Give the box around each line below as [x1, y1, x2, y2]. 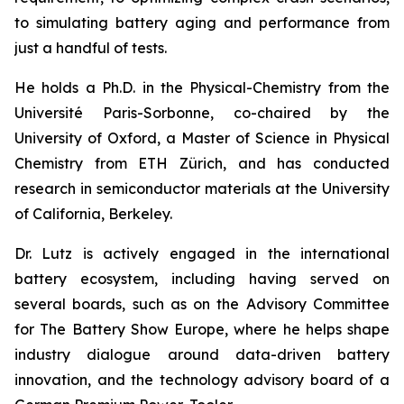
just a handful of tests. [14, 39, 167, 58]
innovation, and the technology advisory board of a [14, 371, 390, 390]
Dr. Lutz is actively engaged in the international [14, 244, 390, 263]
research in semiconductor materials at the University [14, 179, 390, 198]
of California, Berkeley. [14, 205, 172, 224]
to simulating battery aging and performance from [14, 14, 390, 32]
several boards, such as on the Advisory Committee [14, 295, 390, 314]
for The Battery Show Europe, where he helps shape [14, 320, 390, 339]
